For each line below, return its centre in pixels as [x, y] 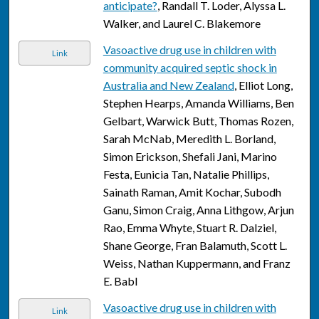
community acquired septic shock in [190, 68]
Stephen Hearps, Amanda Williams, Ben [198, 103]
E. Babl [120, 281]
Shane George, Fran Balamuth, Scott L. [195, 246]
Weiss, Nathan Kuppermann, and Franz [197, 263]
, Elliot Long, [263, 85]
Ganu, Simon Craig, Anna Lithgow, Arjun [198, 210]
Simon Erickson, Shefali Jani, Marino [190, 157]
